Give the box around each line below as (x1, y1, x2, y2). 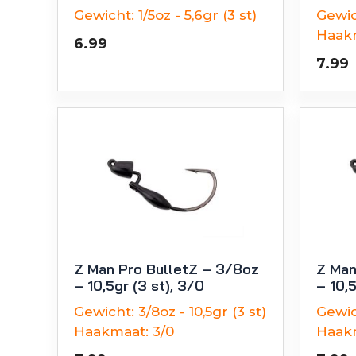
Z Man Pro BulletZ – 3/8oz (74, 259, 259, 278)
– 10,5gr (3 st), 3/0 (74, 276, 204, 295)
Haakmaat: (74, 323, 149, 339)
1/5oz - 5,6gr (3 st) (138, 6, 257, 23)
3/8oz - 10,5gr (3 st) (138, 303, 266, 319)
